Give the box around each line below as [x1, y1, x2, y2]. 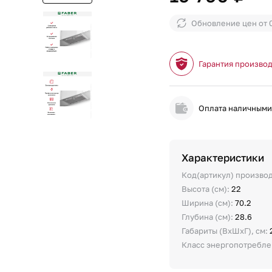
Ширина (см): [182, 198, 236, 208]
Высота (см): [182, 184, 232, 194]
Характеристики [182, 151, 265, 164]
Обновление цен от [191, 18, 270, 28]
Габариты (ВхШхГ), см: [182, 226, 270, 236]
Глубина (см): [182, 212, 236, 222]
